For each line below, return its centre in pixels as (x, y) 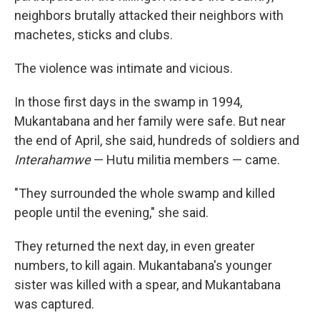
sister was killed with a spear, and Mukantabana (147, 285)
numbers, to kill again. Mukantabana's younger (143, 265)
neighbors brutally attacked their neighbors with (149, 15)
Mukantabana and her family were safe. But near (150, 121)
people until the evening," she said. (111, 212)
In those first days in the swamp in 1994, (128, 102)
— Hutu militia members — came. (187, 160)
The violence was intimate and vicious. (124, 68)
